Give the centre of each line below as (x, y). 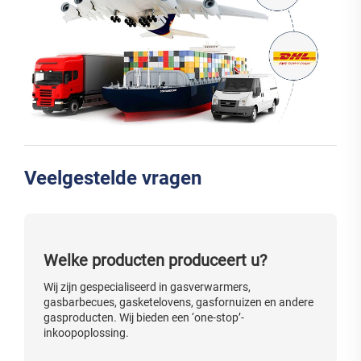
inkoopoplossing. (86, 333)
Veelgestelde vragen (113, 178)
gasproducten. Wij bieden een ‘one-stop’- (144, 318)
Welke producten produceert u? (155, 261)
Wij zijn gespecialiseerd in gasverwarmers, (147, 287)
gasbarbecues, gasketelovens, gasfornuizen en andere (178, 303)
